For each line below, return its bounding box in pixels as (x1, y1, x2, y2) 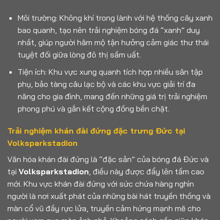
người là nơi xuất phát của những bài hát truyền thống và (7, 191, 211, 201)
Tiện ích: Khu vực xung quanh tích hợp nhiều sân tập (17, 66, 203, 77)
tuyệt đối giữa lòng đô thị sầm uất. (17, 50, 141, 60)
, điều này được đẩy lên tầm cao (89, 166, 204, 177)
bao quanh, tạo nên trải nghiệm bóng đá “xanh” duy (17, 25, 200, 35)
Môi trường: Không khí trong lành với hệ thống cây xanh (17, 13, 213, 23)
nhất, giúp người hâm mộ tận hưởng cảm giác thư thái (17, 37, 209, 48)
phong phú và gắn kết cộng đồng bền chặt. (17, 103, 169, 113)
